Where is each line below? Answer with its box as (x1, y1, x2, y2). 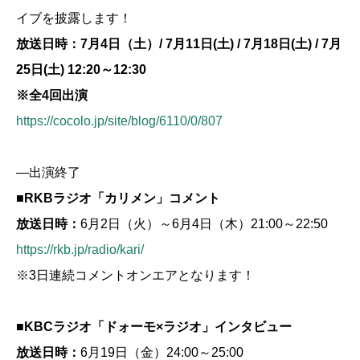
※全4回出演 (16, 88, 88, 102)
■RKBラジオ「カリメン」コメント (16, 190, 220, 205)
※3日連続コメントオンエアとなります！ (16, 268, 255, 282)
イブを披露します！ (16, 10, 132, 25)
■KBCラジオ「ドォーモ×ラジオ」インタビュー (16, 319, 292, 333)
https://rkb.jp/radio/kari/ (16, 242, 144, 256)
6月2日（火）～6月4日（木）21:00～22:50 (80, 216, 328, 231)
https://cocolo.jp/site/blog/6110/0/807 (16, 113, 223, 128)
